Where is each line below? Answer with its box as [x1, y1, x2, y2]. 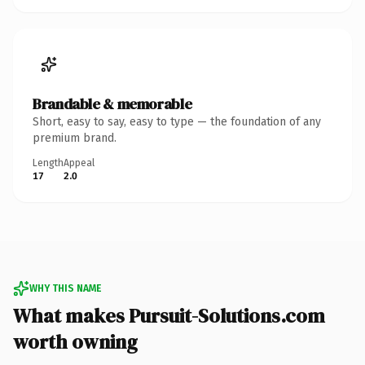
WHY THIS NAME [29, 282, 101, 294]
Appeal [64, 156, 95, 169]
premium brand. [33, 130, 117, 145]
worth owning [13, 328, 138, 355]
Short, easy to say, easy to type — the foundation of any [33, 114, 321, 129]
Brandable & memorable [33, 93, 192, 114]
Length [33, 156, 64, 169]
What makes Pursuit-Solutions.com [13, 301, 325, 329]
